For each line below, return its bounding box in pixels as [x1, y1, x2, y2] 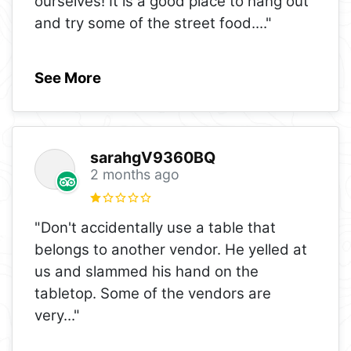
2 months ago [89, 166, 179, 183]
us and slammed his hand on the [34, 262, 259, 280]
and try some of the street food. [34, 13, 255, 32]
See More [34, 68, 101, 87]
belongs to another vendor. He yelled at [34, 240, 307, 259]
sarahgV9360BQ [89, 148, 215, 168]
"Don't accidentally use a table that [34, 218, 276, 237]
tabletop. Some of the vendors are [34, 284, 271, 302]
